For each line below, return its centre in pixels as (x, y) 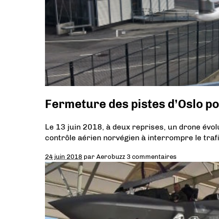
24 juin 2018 (64, 156)
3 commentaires (152, 156)
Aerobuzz (111, 156)
